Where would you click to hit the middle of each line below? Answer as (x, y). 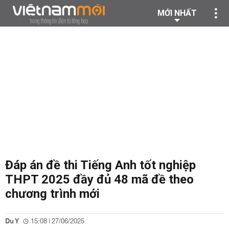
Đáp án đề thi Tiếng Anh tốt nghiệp (100, 165)
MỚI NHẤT (177, 13)
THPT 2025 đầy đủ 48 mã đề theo (99, 179)
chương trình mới (52, 194)
